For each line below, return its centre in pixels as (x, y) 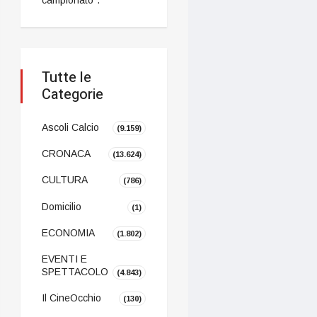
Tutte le (66, 77)
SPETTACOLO (75, 271)
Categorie (72, 94)
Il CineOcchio (71, 298)
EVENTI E (64, 259)
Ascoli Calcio (70, 128)
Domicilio (61, 207)
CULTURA (64, 180)
